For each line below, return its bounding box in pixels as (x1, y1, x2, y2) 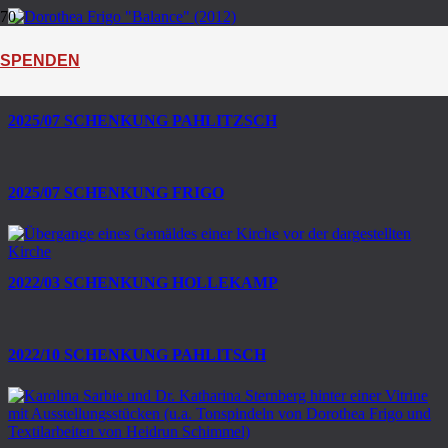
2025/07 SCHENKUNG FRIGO (8, 183, 224, 201)
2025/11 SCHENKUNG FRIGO (8, 39, 223, 57)
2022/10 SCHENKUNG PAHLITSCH (8, 346, 266, 364)
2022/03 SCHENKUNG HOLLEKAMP (8, 274, 278, 292)
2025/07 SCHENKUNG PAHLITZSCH (8, 111, 277, 129)
